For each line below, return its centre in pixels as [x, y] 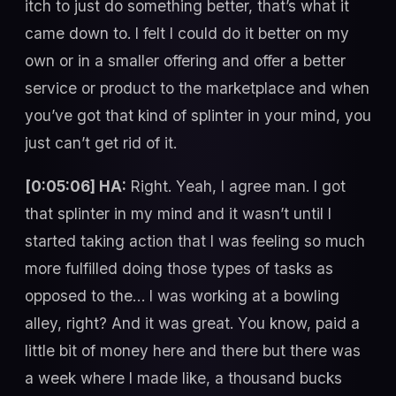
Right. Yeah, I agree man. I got [236, 187]
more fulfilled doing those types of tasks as [179, 269]
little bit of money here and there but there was [193, 351]
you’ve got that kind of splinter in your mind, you [198, 116]
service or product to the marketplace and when [197, 88]
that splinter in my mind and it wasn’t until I [178, 214]
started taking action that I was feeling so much [195, 241]
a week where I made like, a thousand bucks [183, 378]
